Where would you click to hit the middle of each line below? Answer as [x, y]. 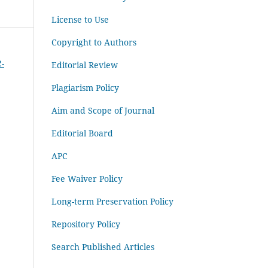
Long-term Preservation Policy [112, 201]
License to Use [81, 19]
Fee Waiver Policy [87, 178]
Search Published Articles [103, 246]
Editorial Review [85, 65]
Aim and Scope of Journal [104, 110]
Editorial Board [82, 133]
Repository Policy [86, 224]
